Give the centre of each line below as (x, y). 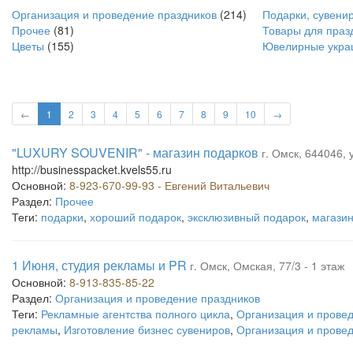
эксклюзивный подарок (247, 217)
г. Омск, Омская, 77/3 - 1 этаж (267, 266)
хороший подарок (136, 217)
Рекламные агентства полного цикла (136, 314)
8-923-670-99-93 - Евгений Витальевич (169, 185)
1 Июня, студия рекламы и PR (99, 265)
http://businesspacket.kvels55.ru (92, 169)
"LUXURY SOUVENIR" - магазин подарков (135, 152)
